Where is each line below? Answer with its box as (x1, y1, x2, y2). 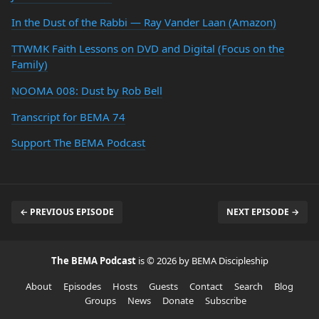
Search (234, 280, 263, 293)
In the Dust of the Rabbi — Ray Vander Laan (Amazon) (11, 15, 276, 29)
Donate (162, 294, 194, 307)
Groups (84, 294, 116, 307)
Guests (149, 280, 178, 293)
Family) (11, 57, 48, 71)
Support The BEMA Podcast (11, 135, 145, 150)
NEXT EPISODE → (226, 206, 299, 218)
